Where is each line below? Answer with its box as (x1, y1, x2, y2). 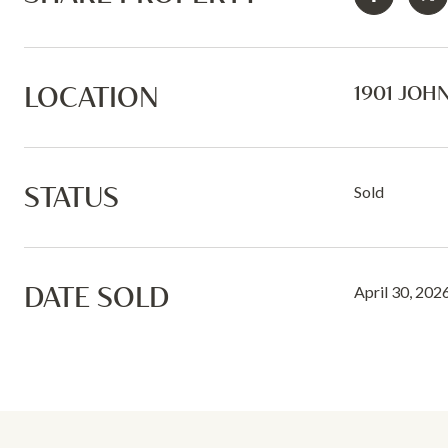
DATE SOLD (24, 279, 169, 314)
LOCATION (24, 79, 159, 114)
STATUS (24, 179, 119, 214)
